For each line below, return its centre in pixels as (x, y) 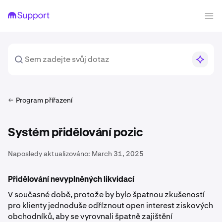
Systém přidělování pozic (75, 133)
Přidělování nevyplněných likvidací (71, 180)
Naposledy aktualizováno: (49, 154)
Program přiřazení (44, 100)
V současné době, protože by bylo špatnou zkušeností (106, 194)
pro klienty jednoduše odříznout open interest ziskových (111, 205)
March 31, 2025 (118, 154)
